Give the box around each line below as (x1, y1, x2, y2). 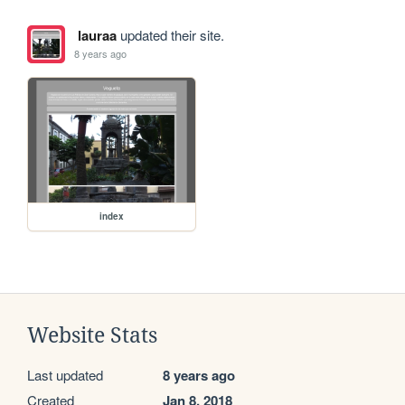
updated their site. (116, 24, 224, 44)
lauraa (77, 24, 117, 45)
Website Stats (27, 324, 157, 348)
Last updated (27, 365, 103, 385)
